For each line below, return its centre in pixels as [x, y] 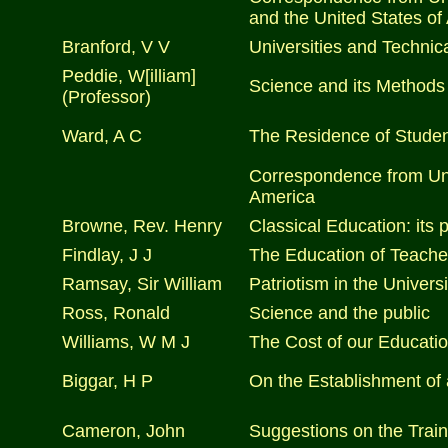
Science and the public [339, 313]
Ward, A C [102, 136]
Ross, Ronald [116, 313]
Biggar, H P [107, 381]
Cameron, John [123, 431]
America [282, 197]
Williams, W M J [126, 342]
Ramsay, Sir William [142, 284]
